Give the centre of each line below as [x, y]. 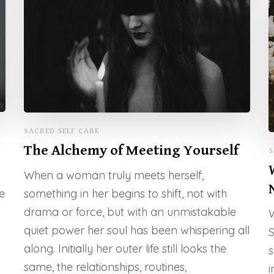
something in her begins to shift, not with [125, 194]
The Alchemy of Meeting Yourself [131, 151]
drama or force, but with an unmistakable [130, 212]
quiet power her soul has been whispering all [136, 231]
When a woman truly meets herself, [113, 176]
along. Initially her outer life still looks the [125, 249]
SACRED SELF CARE [61, 131]
